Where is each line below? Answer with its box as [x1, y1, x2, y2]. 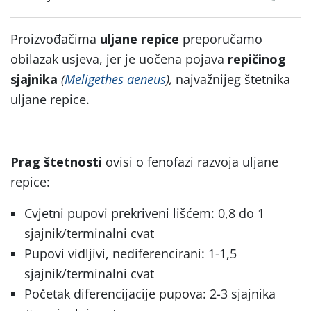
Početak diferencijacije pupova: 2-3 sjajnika [24, 285, 276, 302]
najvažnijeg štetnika [176, 70, 290, 87]
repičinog [228, 50, 286, 67]
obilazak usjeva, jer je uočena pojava [10, 50, 228, 67]
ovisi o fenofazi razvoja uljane [102, 153, 278, 170]
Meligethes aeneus [65, 70, 166, 87]
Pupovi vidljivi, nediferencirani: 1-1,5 [24, 244, 237, 262]
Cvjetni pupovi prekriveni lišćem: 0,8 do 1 [24, 204, 264, 221]
